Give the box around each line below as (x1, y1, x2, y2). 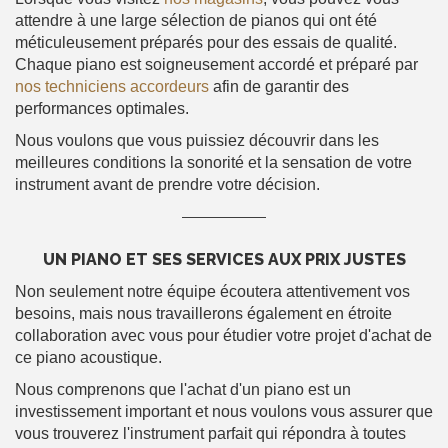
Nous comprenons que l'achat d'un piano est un (15, 381, 351, 398)
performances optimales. (15, 100, 189, 117)
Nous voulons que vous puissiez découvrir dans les (15, 132, 379, 149)
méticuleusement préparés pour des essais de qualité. (15, 34, 397, 51)
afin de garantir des (209, 78, 349, 95)
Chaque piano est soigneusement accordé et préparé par (15, 56, 418, 73)
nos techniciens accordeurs (15, 78, 209, 95)
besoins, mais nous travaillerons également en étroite (15, 305, 392, 322)
